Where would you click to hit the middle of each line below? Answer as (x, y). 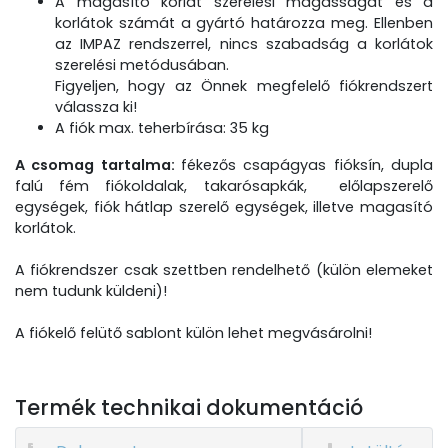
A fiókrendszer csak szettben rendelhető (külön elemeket (224, 270)
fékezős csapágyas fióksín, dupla (307, 165)
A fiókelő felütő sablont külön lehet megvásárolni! (193, 333)
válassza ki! (96, 107)
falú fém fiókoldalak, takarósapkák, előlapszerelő (224, 186)
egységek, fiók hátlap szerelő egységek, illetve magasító (224, 207)
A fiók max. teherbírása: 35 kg (162, 128)
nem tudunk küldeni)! (91, 291)
